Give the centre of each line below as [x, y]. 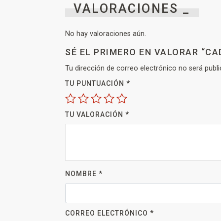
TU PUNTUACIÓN [96, 83]
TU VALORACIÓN [95, 114]
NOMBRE [82, 174]
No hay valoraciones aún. [106, 34]
